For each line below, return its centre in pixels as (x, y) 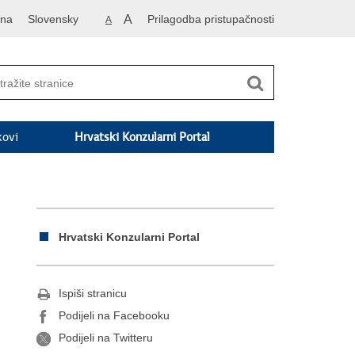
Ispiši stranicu (93, 294)
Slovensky (53, 19)
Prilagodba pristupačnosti (211, 19)
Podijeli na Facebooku (114, 316)
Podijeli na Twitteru (106, 338)
